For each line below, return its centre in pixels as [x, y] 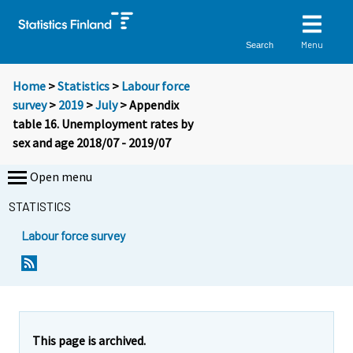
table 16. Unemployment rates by [103, 124]
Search [260, 45]
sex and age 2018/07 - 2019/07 [92, 143]
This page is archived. [89, 340]
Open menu [61, 177]
